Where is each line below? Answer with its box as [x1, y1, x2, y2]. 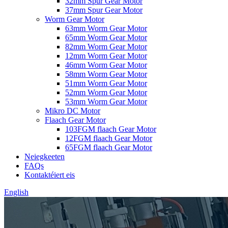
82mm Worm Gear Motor [65, 42, 147, 51]
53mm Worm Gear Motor [65, 97, 147, 106]
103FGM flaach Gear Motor [65, 125, 156, 133]
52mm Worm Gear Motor [65, 88, 147, 97]
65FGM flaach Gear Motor [65, 143, 152, 152]
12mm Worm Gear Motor [65, 51, 147, 60]
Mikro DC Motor [45, 106, 100, 115]
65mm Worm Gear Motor [65, 33, 147, 42]
